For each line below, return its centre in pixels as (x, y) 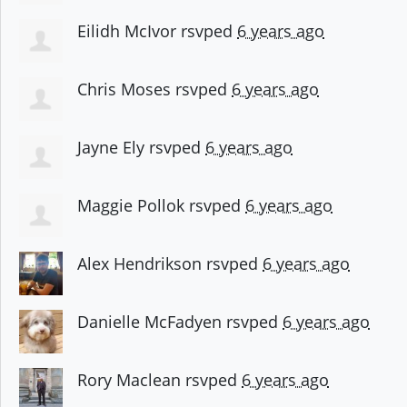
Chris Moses (124, 89)
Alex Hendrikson (139, 264)
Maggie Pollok (131, 206)
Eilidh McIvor (127, 31)
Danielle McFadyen (149, 322)
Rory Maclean (129, 380)
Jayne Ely (111, 148)
